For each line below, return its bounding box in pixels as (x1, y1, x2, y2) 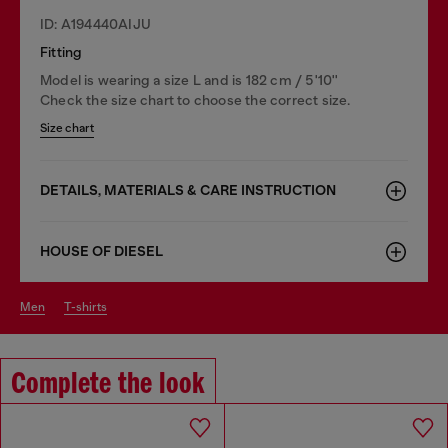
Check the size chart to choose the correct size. (40, 91, 351, 108)
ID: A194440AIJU (40, 15, 151, 32)
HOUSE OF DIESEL (40, 242, 163, 260)
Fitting (40, 43, 83, 60)
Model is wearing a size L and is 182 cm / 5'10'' (40, 71, 339, 88)
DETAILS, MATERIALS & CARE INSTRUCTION (40, 181, 336, 199)
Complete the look (11, 368, 205, 401)
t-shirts (71, 299, 107, 314)
